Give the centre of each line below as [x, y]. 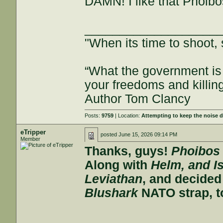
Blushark [111, 193]
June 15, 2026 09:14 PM [148, 134]
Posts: [93, 115]
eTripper [33, 132]
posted [110, 134]
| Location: [128, 115]
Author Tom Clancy [138, 99]
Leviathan [114, 179]
